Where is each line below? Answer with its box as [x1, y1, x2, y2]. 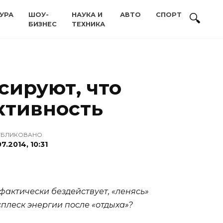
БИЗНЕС [28, 20, 57, 28]
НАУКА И [72, 11, 103, 18]
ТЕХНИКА [72, 20, 105, 28]
